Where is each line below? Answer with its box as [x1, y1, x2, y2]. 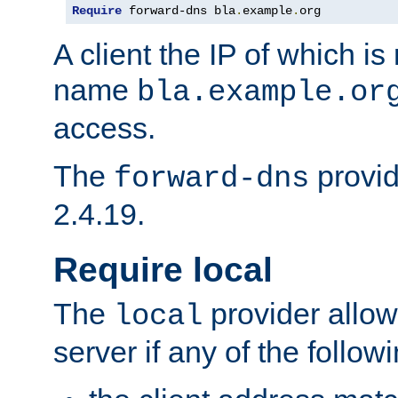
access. [53, 111, 155, 146]
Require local [53, 251, 273, 290]
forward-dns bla [122, 4, 235, 19]
